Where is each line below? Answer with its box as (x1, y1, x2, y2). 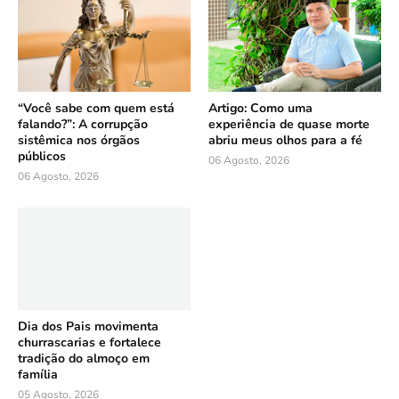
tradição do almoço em (18, 349, 150, 367)
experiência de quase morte (208, 115, 370, 133)
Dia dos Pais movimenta (18, 317, 159, 335)
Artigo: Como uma (208, 99, 313, 117)
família (18, 365, 58, 383)
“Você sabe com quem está (18, 99, 175, 117)
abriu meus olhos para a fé (208, 131, 362, 149)
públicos (18, 147, 66, 165)
